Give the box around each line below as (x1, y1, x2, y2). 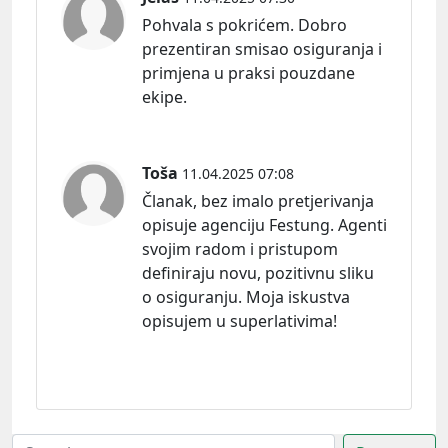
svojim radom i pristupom (142, 237, 338, 260)
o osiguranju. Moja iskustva (142, 285, 350, 308)
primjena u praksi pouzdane (142, 61, 355, 84)
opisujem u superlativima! (142, 309, 337, 332)
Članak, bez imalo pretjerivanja (142, 189, 374, 212)
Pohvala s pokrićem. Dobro (142, 13, 347, 36)
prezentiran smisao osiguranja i (142, 37, 382, 60)
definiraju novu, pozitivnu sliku (142, 261, 374, 284)
